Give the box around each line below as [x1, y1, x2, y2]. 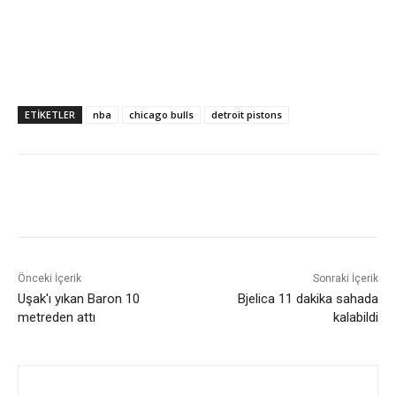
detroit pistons [211, 107, 282, 121]
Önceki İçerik [18, 271, 81, 285]
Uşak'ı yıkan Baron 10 [18, 290, 140, 307]
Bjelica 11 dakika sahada [237, 290, 378, 307]
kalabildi [332, 308, 378, 325]
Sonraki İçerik [312, 271, 378, 285]
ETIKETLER [25, 107, 75, 121]
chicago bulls [129, 107, 194, 121]
